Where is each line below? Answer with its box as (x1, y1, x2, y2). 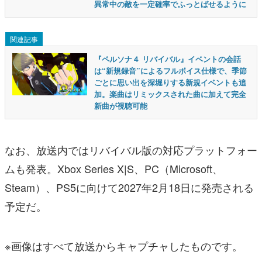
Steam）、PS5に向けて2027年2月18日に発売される (5, 180, 254, 195)
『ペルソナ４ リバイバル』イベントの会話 (94, 53, 241, 64)
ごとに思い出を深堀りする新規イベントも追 (94, 77, 246, 88)
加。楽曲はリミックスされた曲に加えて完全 (94, 88, 246, 99)
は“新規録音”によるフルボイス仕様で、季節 (94, 65, 247, 76)
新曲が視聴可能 (94, 100, 147, 111)
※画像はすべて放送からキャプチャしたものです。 (5, 238, 243, 253)
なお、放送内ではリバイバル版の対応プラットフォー (5, 142, 257, 157)
